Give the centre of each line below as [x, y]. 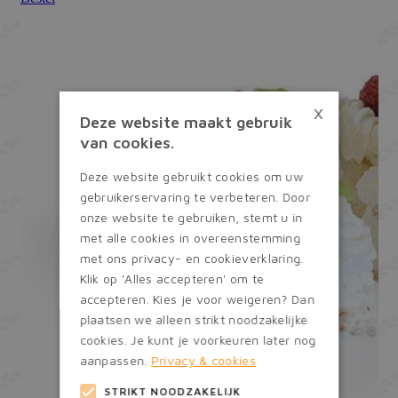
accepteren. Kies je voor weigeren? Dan [197, 298]
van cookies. [127, 142]
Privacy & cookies [204, 360]
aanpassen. [115, 360]
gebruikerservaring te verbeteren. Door [195, 196]
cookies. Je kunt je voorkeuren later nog [198, 339]
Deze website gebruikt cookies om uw [191, 176]
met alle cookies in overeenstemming [190, 237]
